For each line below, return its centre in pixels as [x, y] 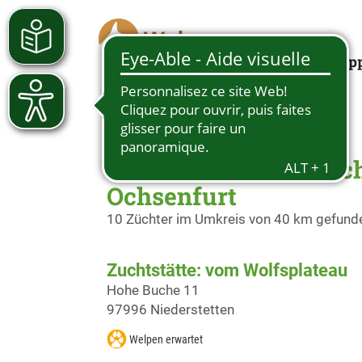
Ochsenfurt [172, 196]
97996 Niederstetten [170, 309]
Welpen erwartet [166, 339]
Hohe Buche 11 [153, 290]
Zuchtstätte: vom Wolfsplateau [227, 270]
